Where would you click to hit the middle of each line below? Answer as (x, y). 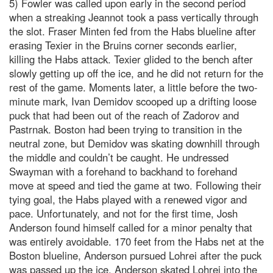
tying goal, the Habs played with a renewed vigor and (128, 200)
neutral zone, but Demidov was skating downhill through (134, 144)
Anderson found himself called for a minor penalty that (131, 228)
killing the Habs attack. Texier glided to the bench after (131, 59)
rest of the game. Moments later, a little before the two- (133, 87)
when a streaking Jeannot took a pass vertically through (134, 17)
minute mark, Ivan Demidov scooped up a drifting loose (133, 101)
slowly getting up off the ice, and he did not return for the (136, 73)
